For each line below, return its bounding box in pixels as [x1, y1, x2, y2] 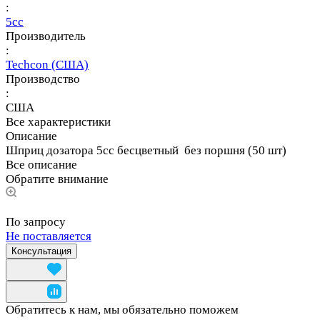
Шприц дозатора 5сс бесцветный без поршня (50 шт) [6, 144, 286, 158]
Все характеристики [6, 115, 111, 129]
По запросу [6, 215, 66, 229]
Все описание [6, 158, 77, 172]
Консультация [11, 246, 71, 257]
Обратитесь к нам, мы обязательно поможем [6, 303, 239, 317]
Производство [6, 72, 80, 86]
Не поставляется [6, 229, 91, 244]
